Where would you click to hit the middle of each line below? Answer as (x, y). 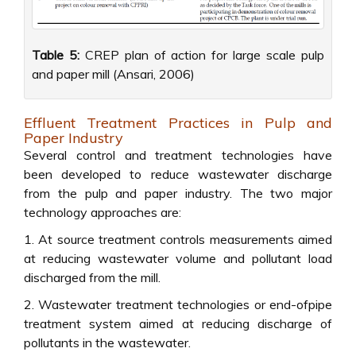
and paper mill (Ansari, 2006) (113, 74)
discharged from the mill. (92, 277)
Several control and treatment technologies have (178, 155)
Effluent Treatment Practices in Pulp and (178, 122)
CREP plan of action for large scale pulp (202, 54)
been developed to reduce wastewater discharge (178, 174)
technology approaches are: (103, 212)
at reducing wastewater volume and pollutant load (178, 258)
